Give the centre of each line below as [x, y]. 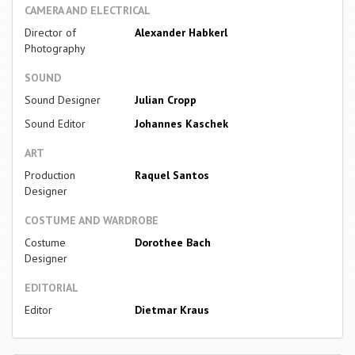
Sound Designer [63, 100]
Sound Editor [55, 124]
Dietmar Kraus [172, 310]
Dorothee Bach [172, 243]
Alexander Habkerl [181, 33]
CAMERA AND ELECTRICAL [88, 11]
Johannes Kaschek [181, 124]
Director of [50, 33]
